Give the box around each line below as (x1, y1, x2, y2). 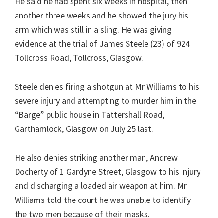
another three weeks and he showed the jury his (15, 10, 188, 21)
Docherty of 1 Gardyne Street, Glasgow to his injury (15, 166, 200, 177)
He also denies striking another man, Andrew (15, 152, 178, 163)
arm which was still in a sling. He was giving (15, 24, 172, 35)
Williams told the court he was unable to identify (15, 194, 191, 205)
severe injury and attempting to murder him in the (15, 95, 196, 106)
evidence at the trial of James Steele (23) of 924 (15, 38, 190, 49)
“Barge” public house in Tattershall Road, (15, 109, 164, 120)
